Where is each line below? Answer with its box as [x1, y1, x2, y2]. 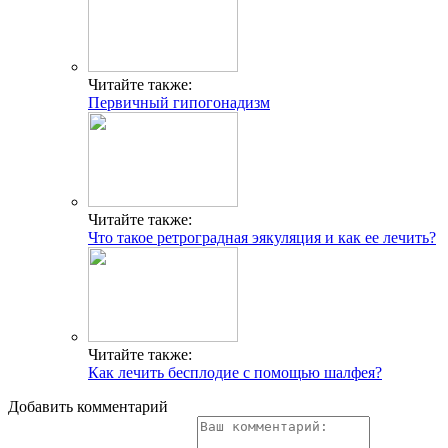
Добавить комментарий [8, 398, 168, 415]
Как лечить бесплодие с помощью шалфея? [88, 364, 382, 381]
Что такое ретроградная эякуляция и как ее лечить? [88, 229, 436, 246]
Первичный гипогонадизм [88, 94, 270, 111]
